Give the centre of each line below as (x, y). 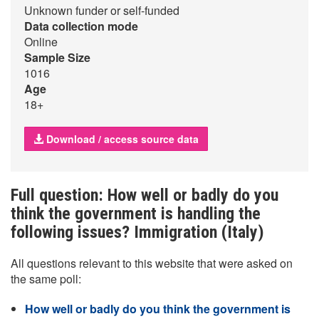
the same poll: (46, 279)
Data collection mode (81, 26)
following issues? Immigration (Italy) (137, 232)
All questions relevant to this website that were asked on (152, 263)
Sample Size (57, 57)
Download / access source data (121, 139)
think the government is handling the (136, 214)
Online (41, 42)
